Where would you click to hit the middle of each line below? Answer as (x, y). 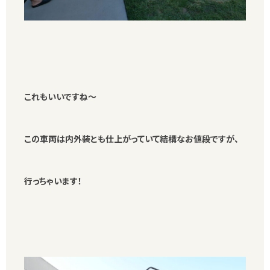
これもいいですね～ (60, 96)
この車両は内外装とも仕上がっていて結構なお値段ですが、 (131, 138)
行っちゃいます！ (53, 181)
